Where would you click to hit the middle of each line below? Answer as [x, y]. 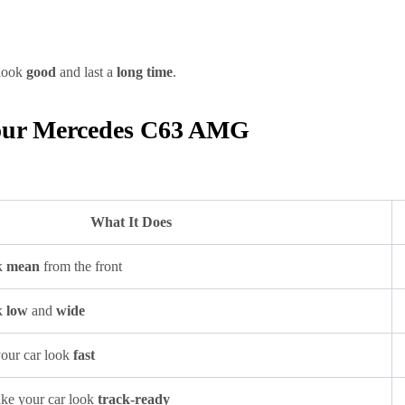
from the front [81, 266]
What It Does [131, 222]
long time [145, 72]
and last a [86, 72]
